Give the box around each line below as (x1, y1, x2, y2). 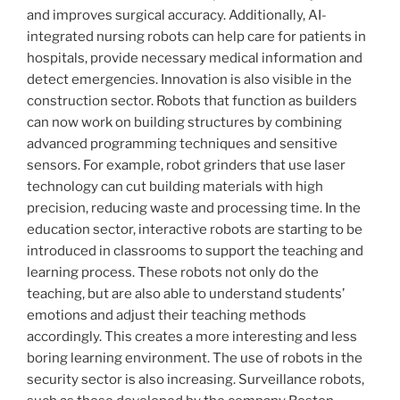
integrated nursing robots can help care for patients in (27, 29, 366, 46)
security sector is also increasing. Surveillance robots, (27, 371, 364, 388)
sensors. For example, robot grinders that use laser (27, 157, 346, 174)
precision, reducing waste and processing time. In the (27, 200, 361, 217)
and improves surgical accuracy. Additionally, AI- (27, 7, 327, 24)
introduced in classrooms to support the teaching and (27, 243, 363, 260)
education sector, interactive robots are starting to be (27, 221, 362, 238)
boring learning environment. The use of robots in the (27, 350, 362, 367)
